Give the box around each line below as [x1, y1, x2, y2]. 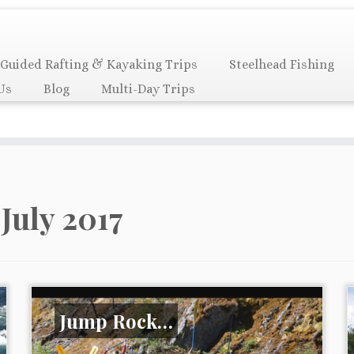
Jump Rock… [59, 307, 173, 333]
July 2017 [2, 198, 123, 239]
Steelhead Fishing [228, 57, 334, 72]
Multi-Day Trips [100, 81, 195, 96]
